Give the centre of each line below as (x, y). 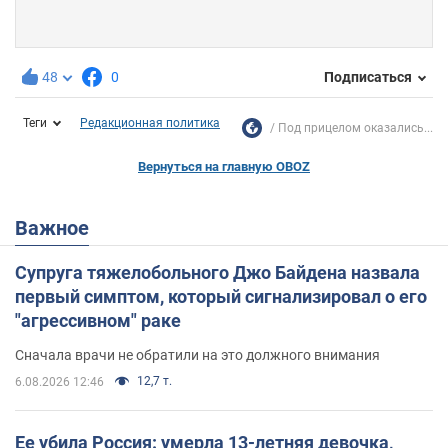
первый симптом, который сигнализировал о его (221, 296)
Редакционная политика (150, 122)
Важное (58, 227)
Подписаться (368, 77)
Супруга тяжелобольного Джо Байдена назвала (217, 272)
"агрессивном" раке (98, 320)
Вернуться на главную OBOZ (224, 166)
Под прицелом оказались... (355, 127)
